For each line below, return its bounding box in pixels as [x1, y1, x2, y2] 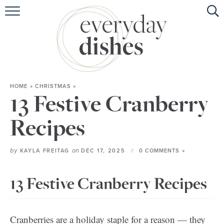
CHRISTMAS [34, 83, 71, 89]
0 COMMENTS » [138, 147, 185, 154]
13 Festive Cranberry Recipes [10, 174, 207, 193]
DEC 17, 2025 [78, 147, 127, 154]
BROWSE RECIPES [75, 62, 148, 71]
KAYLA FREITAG [17, 147, 72, 154]
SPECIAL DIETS [80, 108, 143, 117]
